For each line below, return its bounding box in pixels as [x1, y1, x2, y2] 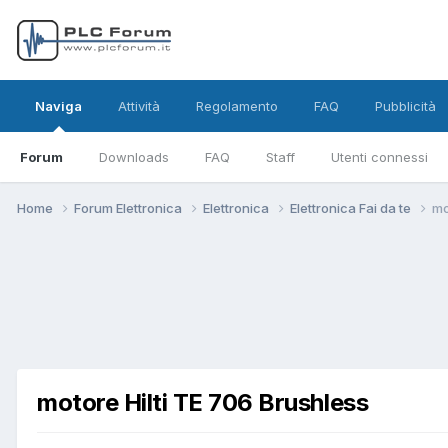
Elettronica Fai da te [290, 199, 414, 216]
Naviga [35, 98, 82, 114]
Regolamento [196, 98, 278, 114]
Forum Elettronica [74, 199, 185, 216]
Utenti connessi [331, 149, 428, 165]
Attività [118, 98, 160, 114]
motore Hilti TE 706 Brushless [37, 388, 369, 418]
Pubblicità [375, 98, 436, 114]
